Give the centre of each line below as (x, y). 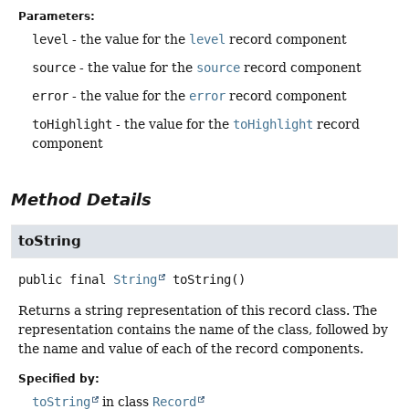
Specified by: (59, 379)
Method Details (81, 199)
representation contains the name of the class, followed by (203, 329)
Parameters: (57, 16)
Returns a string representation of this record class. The (198, 310)
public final (62, 279)
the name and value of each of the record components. (191, 348)
